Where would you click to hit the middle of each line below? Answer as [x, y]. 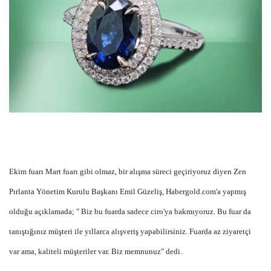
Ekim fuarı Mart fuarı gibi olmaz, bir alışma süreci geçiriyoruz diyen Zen [128, 172]
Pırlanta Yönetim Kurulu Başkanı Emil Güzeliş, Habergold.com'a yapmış [128, 192]
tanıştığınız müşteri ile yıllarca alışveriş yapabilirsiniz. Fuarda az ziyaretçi [130, 232]
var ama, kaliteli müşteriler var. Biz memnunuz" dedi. [96, 252]
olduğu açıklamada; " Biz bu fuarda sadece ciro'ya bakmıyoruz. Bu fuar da [130, 212]
